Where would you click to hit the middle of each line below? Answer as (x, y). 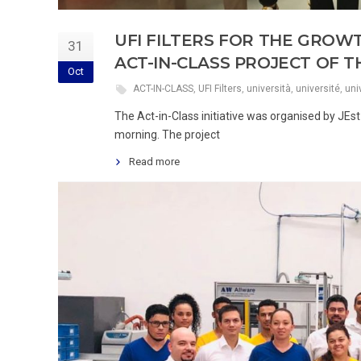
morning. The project (167, 134)
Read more (154, 161)
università (269, 88)
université (318, 88)
